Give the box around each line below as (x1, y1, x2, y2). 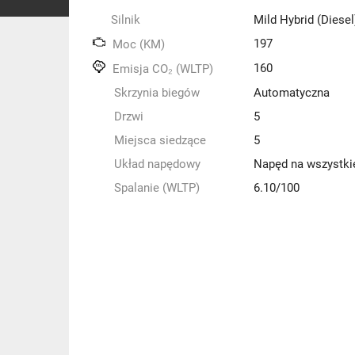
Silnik (111, 13, 140, 27)
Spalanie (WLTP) (111, 181, 200, 195)
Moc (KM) (109, 37, 165, 52)
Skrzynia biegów (111, 86, 200, 100)
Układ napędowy (111, 157, 200, 171)
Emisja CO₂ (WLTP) (109, 62, 213, 76)
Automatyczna (253, 86, 330, 100)
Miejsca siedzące (111, 133, 206, 147)
